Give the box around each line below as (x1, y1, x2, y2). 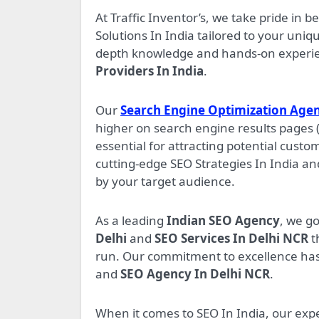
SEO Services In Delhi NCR (155, 230, 308, 247)
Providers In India (95, 63, 204, 80)
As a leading (95, 212, 167, 229)
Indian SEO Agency (167, 212, 280, 229)
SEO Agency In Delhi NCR (120, 266, 270, 283)
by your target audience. (95, 173, 235, 190)
